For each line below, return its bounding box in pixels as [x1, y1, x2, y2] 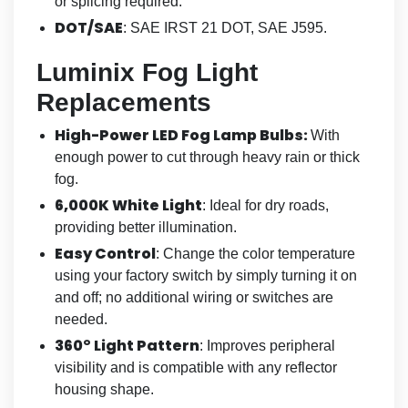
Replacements [36, 87, 211, 117]
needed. [55, 311, 107, 327]
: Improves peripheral [199, 337, 335, 353]
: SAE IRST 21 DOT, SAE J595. [123, 19, 327, 36]
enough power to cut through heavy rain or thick [55, 148, 360, 165]
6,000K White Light [55, 194, 202, 216]
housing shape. [55, 381, 154, 397]
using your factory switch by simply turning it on [55, 267, 357, 283]
